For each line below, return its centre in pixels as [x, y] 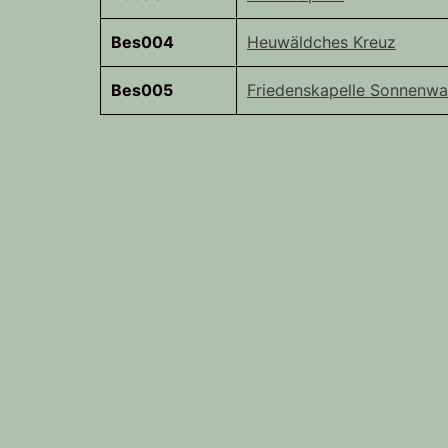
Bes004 [142, 42]
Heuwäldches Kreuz [321, 42]
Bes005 [142, 90]
